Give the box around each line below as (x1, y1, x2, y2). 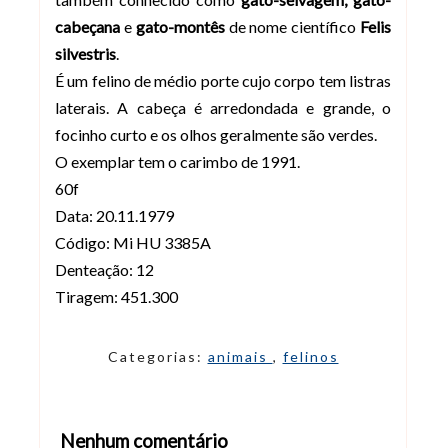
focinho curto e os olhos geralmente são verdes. (55, 124, 377, 144)
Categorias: (107, 347, 208, 365)
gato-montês (131, 16, 225, 36)
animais (207, 347, 273, 365)
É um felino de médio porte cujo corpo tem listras (55, 70, 391, 90)
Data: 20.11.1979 (55, 205, 174, 225)
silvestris (55, 43, 116, 63)
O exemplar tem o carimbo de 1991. (55, 151, 300, 171)
